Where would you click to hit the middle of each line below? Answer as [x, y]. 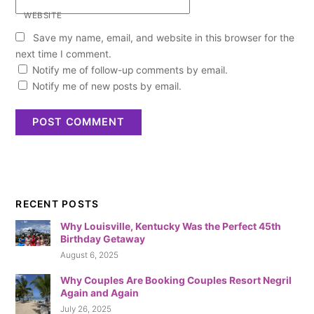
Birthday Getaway [103, 239]
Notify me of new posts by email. [107, 87]
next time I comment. [64, 54]
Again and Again [100, 293]
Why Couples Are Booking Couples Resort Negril [176, 280]
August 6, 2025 [90, 255]
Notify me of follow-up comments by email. [130, 70]
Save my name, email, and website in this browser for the [163, 38]
